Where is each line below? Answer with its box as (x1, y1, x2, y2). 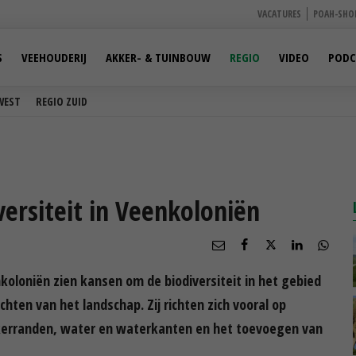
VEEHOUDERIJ (21, 49, 87, 65)
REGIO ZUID (36, 94, 87, 109)
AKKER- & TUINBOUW (106, 49, 211, 65)
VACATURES (257, 7, 301, 21)
